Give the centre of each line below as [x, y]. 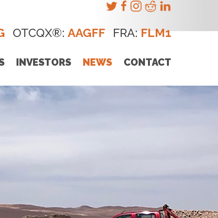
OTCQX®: [40, 33]
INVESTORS [44, 62]
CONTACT [147, 62]
